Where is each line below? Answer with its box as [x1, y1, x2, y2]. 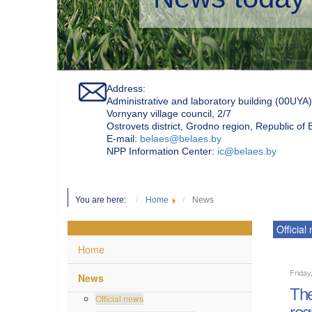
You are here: [75, 194, 132, 204]
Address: [107, 81, 146, 93]
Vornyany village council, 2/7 [107, 107, 231, 118]
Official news [95, 291, 143, 304]
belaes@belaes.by [140, 132, 221, 143]
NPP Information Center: [107, 144, 217, 156]
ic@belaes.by [217, 144, 276, 156]
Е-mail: [107, 132, 140, 143]
